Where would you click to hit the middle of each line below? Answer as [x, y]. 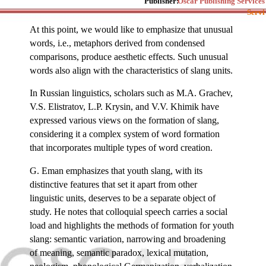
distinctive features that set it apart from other [113, 184]
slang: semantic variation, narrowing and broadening [128, 239]
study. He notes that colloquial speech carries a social [129, 211]
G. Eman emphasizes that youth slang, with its [116, 170]
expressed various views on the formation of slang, [124, 120]
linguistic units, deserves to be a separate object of [123, 198]
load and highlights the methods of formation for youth [132, 225]
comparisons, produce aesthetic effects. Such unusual [129, 56]
